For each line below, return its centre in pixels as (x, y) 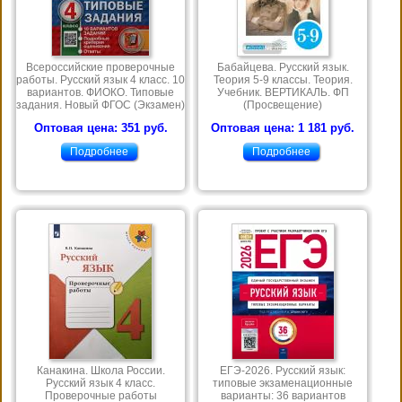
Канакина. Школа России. (100, 371)
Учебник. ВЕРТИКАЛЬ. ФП (283, 93)
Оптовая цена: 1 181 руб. (283, 128)
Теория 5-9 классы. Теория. (283, 80)
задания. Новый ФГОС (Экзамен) (100, 105)
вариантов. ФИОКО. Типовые (100, 93)
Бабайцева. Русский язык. (283, 68)
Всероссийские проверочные (100, 68)
